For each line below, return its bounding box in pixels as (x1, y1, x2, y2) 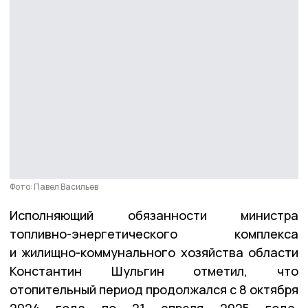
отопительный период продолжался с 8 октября (10, 280, 298, 298)
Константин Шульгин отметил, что (10, 262, 298, 279)
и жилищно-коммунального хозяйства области (10, 243, 298, 261)
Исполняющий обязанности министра (10, 206, 298, 223)
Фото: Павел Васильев (10, 180, 98, 192)
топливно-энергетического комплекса (10, 225, 298, 242)
